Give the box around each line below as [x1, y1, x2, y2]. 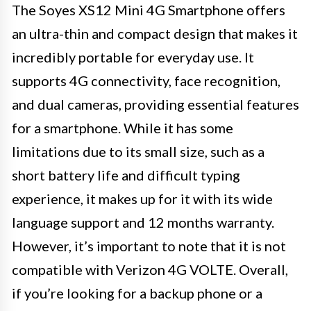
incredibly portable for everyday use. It [12, 49, 254, 66]
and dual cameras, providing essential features [12, 96, 299, 113]
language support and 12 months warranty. [12, 214, 274, 231]
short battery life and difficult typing [12, 167, 240, 184]
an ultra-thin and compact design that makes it [12, 25, 298, 42]
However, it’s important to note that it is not [12, 237, 286, 255]
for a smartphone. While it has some [12, 119, 233, 137]
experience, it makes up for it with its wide [12, 190, 273, 208]
